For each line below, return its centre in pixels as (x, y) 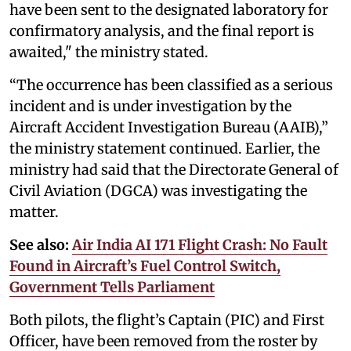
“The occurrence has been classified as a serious (171, 85)
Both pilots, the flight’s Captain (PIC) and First (167, 320)
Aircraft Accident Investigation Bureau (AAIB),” (169, 127)
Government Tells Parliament (112, 287)
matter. (34, 212)
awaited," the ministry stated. (109, 52)
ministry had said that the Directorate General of (174, 170)
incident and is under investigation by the (150, 106)
